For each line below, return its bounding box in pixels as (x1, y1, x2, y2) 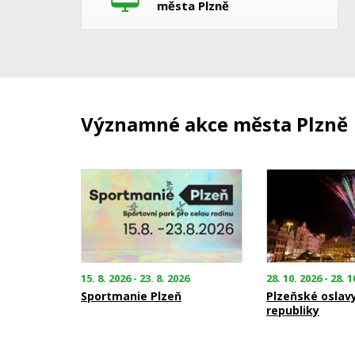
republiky (266, 302, 319, 318)
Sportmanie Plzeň (81, 288, 181, 303)
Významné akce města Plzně (81, 111, 348, 138)
